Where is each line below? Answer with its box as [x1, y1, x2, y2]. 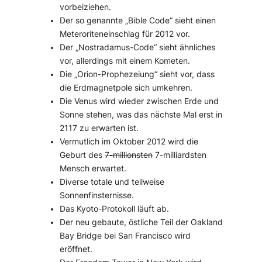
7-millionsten [105, 150, 153, 160]
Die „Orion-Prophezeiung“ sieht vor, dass [60, 69, 215, 79]
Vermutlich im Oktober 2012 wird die [60, 136, 199, 146]
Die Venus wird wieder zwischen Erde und [60, 96, 219, 106]
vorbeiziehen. [60, 2, 112, 12]
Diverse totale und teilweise [60, 177, 165, 187]
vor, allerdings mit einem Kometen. [60, 56, 191, 65]
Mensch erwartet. [60, 163, 127, 173]
